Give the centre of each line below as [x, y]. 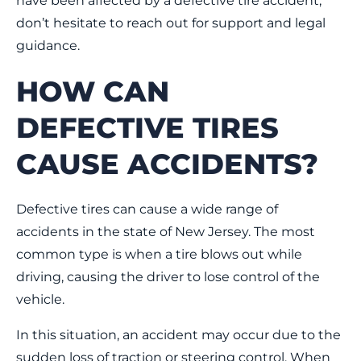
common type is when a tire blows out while [159, 254]
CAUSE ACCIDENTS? [167, 164]
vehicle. [40, 299]
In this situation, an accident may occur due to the [178, 335]
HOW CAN [93, 91]
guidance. [48, 46]
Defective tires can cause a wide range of [147, 209]
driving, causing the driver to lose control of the [168, 277]
